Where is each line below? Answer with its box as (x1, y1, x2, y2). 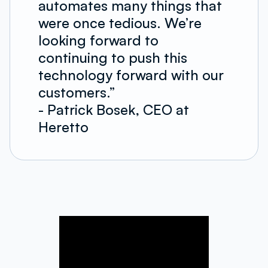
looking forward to (38, 31, 159, 50)
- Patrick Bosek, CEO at (38, 100, 189, 119)
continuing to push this (38, 48, 187, 67)
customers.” (38, 83, 115, 102)
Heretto (38, 118, 89, 136)
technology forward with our (38, 66, 224, 84)
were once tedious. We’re (38, 14, 202, 32)
